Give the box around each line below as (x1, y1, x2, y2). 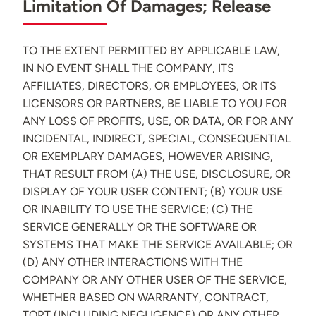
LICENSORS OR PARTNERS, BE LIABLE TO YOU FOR (23, 97, 287, 111)
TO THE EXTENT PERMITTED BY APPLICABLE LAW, (23, 44, 280, 58)
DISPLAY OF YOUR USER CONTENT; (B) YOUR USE (23, 185, 283, 199)
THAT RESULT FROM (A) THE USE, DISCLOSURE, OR (23, 167, 291, 181)
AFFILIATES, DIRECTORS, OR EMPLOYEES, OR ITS (23, 79, 276, 93)
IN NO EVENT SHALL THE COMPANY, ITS (23, 61, 234, 75)
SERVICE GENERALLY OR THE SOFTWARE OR (23, 220, 257, 234)
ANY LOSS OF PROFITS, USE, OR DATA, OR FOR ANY (23, 114, 293, 128)
